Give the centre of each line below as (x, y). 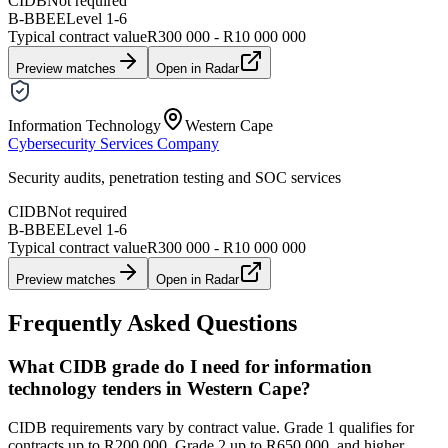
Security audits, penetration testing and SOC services (174, 177)
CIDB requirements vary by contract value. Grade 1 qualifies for (211, 428)
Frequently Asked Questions (152, 322)
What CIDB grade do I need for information (190, 367)
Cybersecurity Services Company (113, 143)
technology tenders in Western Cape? (159, 389)
